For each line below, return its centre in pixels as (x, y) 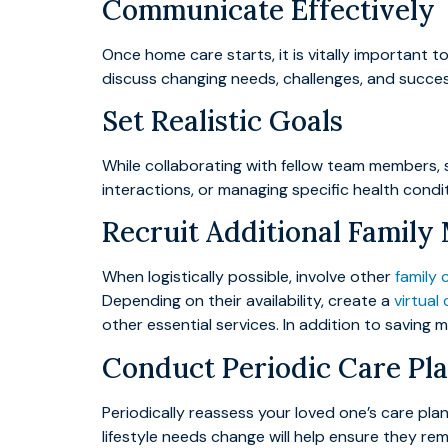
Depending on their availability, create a (248, 301)
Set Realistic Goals (222, 121)
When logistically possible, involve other (248, 277)
